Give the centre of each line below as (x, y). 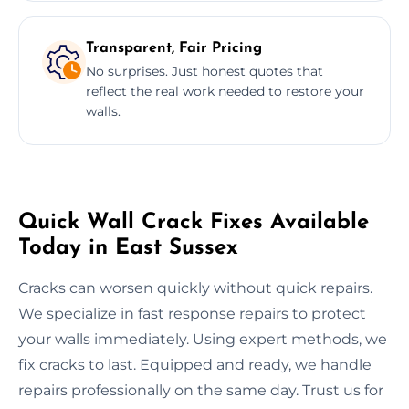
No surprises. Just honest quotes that (204, 71)
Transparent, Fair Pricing (174, 48)
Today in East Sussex (128, 248)
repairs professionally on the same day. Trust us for (201, 390)
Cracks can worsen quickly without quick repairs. (195, 288)
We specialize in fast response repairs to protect (192, 313)
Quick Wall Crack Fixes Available (194, 222)
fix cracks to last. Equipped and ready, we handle (195, 364)
